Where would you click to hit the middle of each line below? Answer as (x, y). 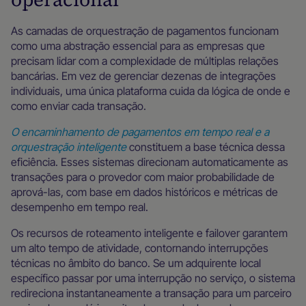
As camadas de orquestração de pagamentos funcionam (145, 31)
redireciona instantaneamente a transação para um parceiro (151, 293)
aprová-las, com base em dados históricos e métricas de (144, 192)
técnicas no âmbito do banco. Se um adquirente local (136, 263)
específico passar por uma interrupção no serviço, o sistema (153, 278)
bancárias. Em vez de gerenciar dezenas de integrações (143, 76)
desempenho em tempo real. (80, 207)
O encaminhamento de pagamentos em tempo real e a (140, 132)
